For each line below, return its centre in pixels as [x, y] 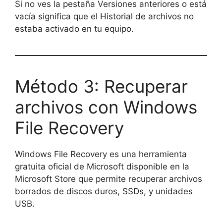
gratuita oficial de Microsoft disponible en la [102, 167]
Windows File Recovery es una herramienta [101, 154]
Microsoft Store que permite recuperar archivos [109, 179]
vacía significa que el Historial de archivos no [104, 17]
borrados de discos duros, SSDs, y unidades [104, 192]
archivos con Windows [106, 107]
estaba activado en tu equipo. [74, 29]
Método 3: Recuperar [101, 86]
